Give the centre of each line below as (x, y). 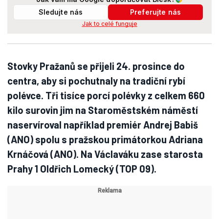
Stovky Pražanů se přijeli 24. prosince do (96, 66)
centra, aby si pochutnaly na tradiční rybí (96, 81)
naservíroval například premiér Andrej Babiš (103, 125)
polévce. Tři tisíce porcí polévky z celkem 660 (106, 95)
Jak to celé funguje (109, 24)
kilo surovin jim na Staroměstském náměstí (103, 110)
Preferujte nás (155, 12)
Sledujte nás (61, 12)
